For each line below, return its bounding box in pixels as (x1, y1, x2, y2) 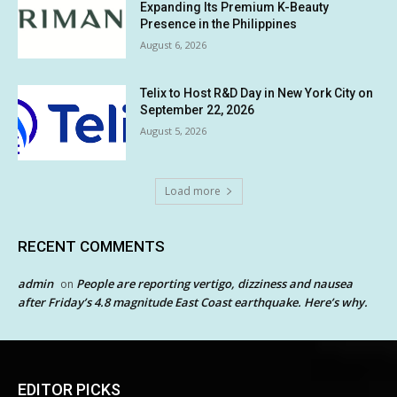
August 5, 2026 (140, 123, 207, 137)
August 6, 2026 (140, 37, 207, 51)
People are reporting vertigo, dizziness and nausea (76, 276, 353, 292)
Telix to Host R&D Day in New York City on (140, 85, 374, 100)
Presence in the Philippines (140, 16, 298, 31)
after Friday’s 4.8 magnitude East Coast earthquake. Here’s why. (18, 294, 368, 311)
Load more (164, 183, 221, 199)
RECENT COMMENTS (18, 237, 165, 256)
